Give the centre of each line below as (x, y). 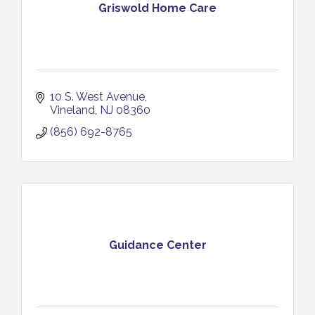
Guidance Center (157, 245)
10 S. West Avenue (97, 97)
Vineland (72, 110)
